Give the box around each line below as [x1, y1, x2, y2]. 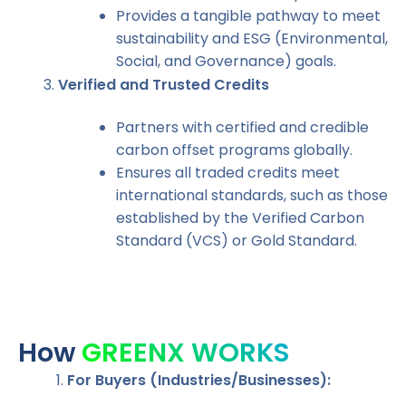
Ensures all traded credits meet [116, 162, 340, 183]
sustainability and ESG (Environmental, [116, 28, 388, 49]
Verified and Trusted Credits [58, 74, 269, 95]
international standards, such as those [116, 185, 388, 206]
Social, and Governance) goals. [116, 51, 336, 72]
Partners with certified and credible [116, 117, 369, 138]
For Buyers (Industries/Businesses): [67, 370, 331, 391]
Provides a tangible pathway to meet [116, 5, 381, 26]
